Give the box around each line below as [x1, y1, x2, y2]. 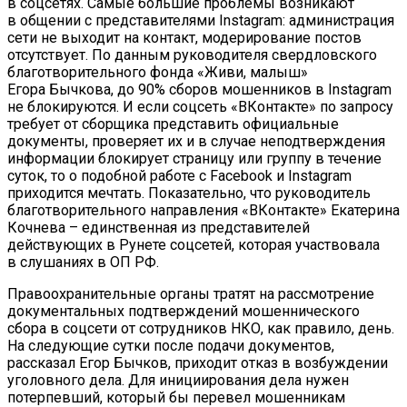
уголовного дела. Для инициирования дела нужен [7, 372, 349, 390]
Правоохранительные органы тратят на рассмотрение [7, 285, 374, 303]
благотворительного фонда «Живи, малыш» [7, 64, 308, 82]
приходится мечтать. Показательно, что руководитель [7, 184, 371, 203]
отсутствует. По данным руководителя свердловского [7, 46, 377, 65]
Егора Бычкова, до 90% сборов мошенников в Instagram [7, 81, 392, 99]
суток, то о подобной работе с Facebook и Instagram [7, 167, 352, 185]
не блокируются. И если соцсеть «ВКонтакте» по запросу [7, 98, 393, 116]
